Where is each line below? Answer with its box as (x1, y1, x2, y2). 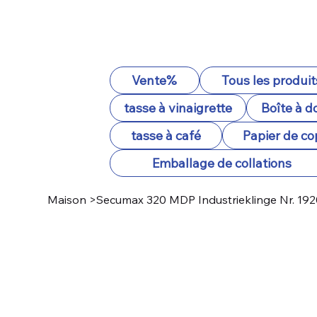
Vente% (132, 72, 178, 88)
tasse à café (130, 127, 201, 144)
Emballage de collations (151, 155, 292, 171)
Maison (47, 192, 87, 207)
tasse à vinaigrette (124, 100, 233, 116)
